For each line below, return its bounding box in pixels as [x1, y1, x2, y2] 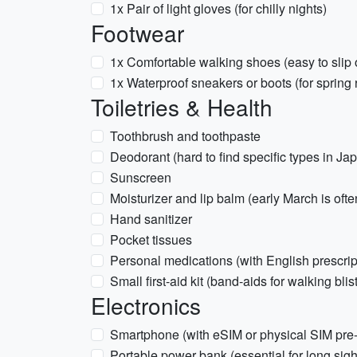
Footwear [91, 17, 184, 49]
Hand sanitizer [110, 210, 192, 228]
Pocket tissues [110, 230, 192, 249]
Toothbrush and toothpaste [110, 127, 261, 145]
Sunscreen [110, 168, 171, 186]
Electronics [91, 289, 201, 321]
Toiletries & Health [91, 91, 273, 123]
